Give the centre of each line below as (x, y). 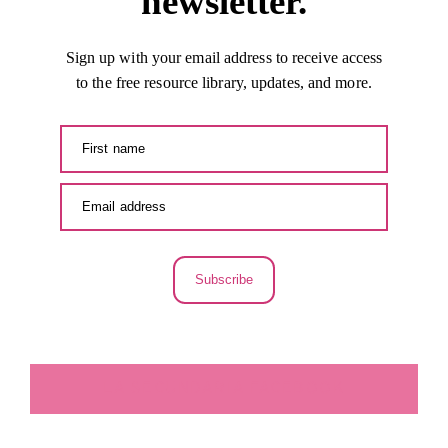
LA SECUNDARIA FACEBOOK (224, 388)
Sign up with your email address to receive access (224, 57)
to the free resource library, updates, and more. (224, 82)
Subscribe (224, 279)
